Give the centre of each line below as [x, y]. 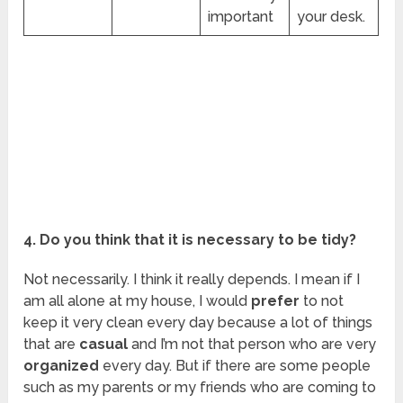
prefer [276, 300]
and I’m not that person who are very [252, 344]
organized [62, 365]
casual [104, 344]
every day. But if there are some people [235, 365]
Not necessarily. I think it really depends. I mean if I [192, 279]
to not [322, 300]
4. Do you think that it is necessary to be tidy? [190, 239]
